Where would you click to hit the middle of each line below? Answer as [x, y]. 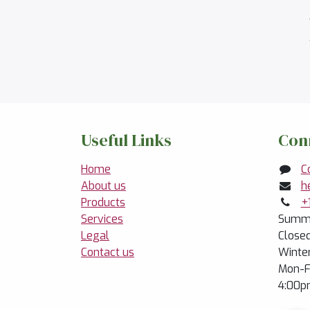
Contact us [108, 252]
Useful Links [126, 140]
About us [103, 185]
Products [103, 202]
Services [102, 219]
